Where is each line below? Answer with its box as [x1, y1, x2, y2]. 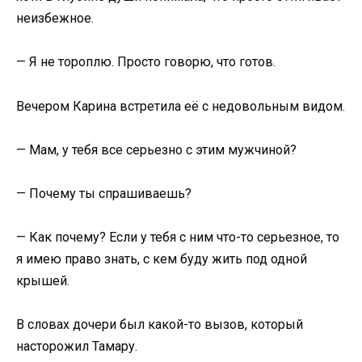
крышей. [16, 273, 69, 289]
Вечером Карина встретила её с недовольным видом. [16, 98, 345, 114]
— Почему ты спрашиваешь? [16, 185, 192, 201]
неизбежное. [16, 11, 94, 27]
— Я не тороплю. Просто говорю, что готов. [16, 54, 276, 70]
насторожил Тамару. [16, 339, 137, 355]
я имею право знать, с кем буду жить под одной [16, 251, 307, 267]
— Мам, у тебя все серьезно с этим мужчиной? [16, 141, 297, 158]
